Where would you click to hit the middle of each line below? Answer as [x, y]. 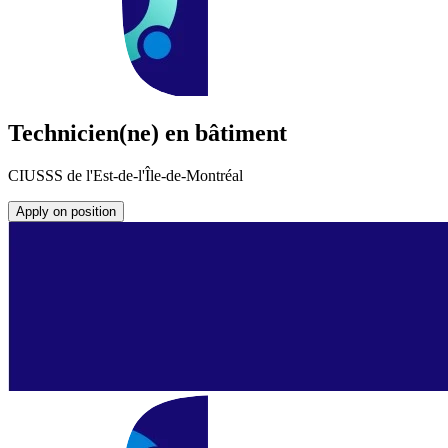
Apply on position [66, 212]
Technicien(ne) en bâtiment [147, 133]
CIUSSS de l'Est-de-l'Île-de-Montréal [125, 176]
